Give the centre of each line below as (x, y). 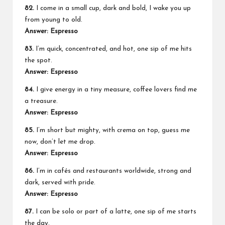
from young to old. (53, 20)
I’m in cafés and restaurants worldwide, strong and (113, 171)
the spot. (38, 61)
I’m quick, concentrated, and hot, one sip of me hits (113, 49)
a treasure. (41, 101)
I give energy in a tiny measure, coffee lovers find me (116, 90)
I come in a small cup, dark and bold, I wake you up (113, 9)
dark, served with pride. (60, 183)
